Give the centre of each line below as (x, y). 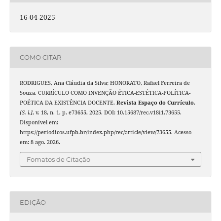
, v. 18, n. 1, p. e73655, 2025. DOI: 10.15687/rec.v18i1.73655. (107, 112)
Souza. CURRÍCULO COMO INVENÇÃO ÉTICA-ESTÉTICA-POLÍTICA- (105, 92)
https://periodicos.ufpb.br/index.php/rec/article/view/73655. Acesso (105, 132)
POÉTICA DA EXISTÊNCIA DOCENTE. (68, 102)
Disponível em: (39, 122)
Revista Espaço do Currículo (155, 102)
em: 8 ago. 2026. (40, 142)
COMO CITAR (40, 57)
